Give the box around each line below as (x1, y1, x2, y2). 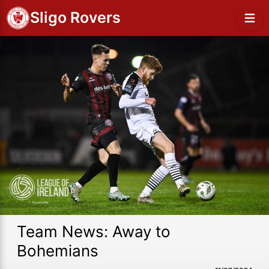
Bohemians (17, 241, 98, 260)
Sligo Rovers (30, 8, 121, 26)
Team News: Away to (17, 222, 171, 241)
